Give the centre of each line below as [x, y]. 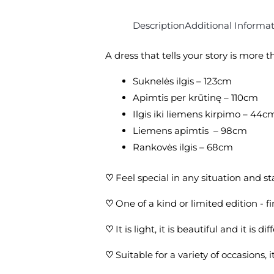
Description [159, 25]
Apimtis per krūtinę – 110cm [196, 98]
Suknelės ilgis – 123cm [183, 81]
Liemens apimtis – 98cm [190, 131]
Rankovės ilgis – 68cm [183, 147]
